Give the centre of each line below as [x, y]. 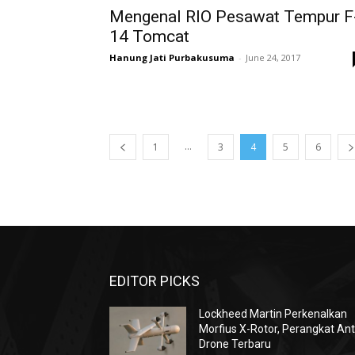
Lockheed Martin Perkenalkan [273, 314]
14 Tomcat [149, 36]
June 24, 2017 [273, 57]
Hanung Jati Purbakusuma [172, 57]
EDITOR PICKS [155, 281]
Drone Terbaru [235, 344]
